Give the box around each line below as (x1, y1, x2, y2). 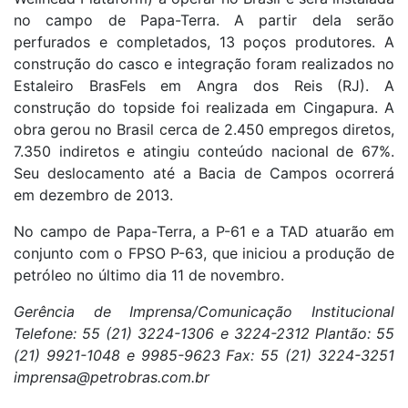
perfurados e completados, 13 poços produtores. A (14, 32, 394, 51)
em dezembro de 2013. (14, 185, 173, 204)
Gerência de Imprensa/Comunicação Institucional (14, 301, 394, 321)
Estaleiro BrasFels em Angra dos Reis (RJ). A (14, 76, 394, 95)
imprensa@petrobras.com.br (14, 367, 209, 386)
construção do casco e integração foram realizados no (14, 54, 394, 73)
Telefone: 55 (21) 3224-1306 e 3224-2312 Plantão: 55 (14, 323, 394, 342)
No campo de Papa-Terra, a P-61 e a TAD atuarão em (14, 221, 394, 240)
